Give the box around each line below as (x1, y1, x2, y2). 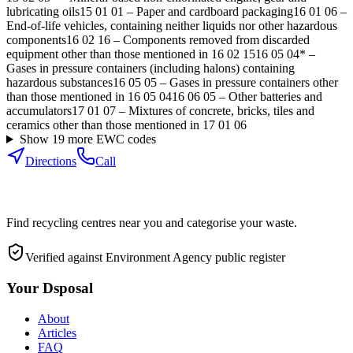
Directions (25, 154, 76, 169)
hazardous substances (6, 76, 113, 90)
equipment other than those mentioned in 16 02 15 (6, 47, 255, 61)
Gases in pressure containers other (169, 76, 338, 90)
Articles (38, 325, 76, 340)
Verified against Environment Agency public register (25, 251, 285, 265)
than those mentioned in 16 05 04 (6, 90, 172, 104)
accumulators (6, 104, 72, 118)
